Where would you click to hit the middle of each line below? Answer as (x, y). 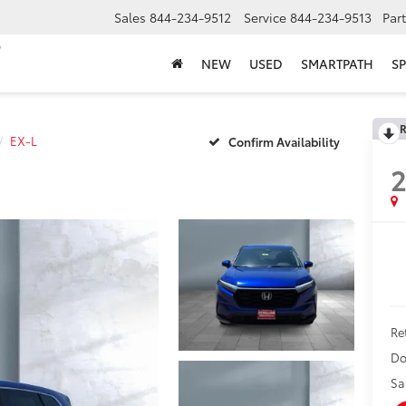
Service (265, 18)
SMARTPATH (337, 64)
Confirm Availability (284, 141)
